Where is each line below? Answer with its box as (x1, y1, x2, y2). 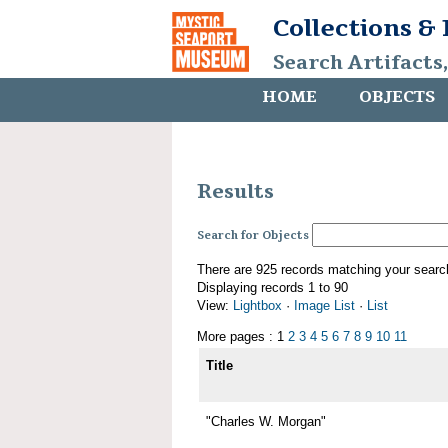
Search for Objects (197, 228, 309, 244)
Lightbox (233, 298, 282, 314)
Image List (294, 298, 355, 314)
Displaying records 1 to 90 (197, 280, 348, 296)
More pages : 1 (197, 329, 288, 345)
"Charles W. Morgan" (205, 414, 326, 430)
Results (197, 179, 274, 206)
